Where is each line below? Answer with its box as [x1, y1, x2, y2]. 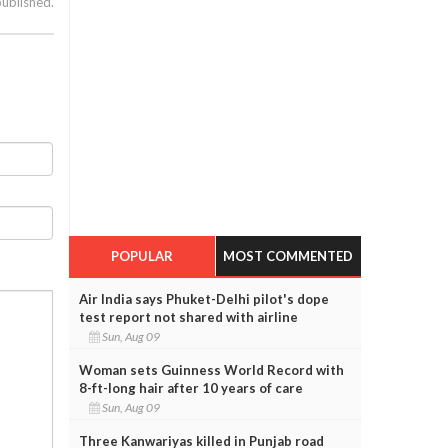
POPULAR [110, 247, 173, 264]
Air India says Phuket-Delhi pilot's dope [78, 290, 329, 307]
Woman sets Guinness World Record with [78, 361, 344, 378]
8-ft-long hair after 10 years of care [78, 379, 303, 396]
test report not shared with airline [78, 308, 298, 325]
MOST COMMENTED [223, 247, 354, 264]
